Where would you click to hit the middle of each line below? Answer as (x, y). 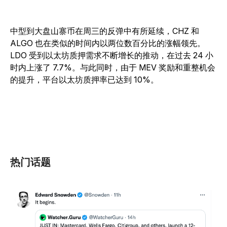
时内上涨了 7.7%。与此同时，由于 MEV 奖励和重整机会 (113, 68)
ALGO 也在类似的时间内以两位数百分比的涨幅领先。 (108, 43)
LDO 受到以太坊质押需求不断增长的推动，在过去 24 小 (112, 55)
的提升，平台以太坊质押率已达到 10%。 (85, 80)
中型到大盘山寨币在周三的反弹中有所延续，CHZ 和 (105, 31)
